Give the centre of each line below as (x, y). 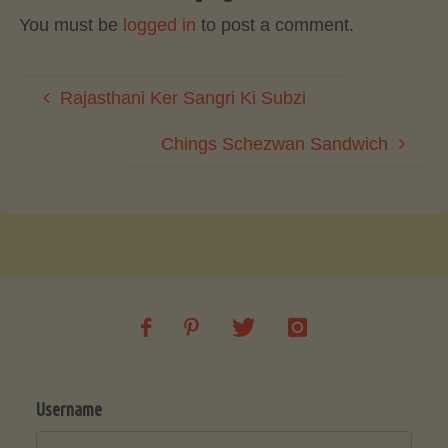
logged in (159, 24)
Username (69, 408)
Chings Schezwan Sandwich (275, 143)
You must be (70, 24)
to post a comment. (274, 24)
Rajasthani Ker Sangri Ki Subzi (182, 97)
